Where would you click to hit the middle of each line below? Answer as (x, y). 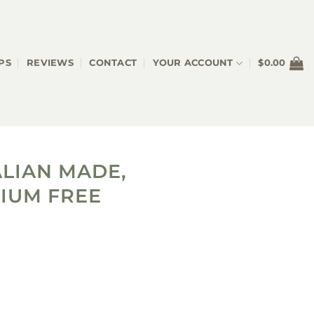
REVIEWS (50, 63)
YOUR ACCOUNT (193, 63)
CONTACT (113, 63)
